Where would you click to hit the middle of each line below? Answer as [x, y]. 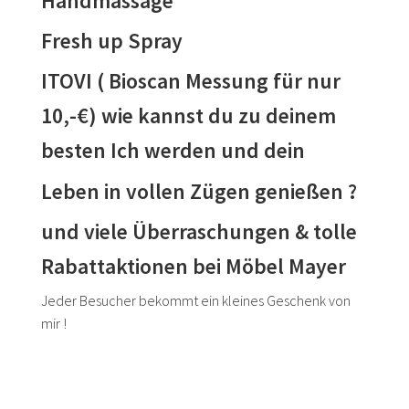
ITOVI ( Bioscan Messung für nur [191, 81]
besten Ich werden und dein [173, 151]
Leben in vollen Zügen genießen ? [199, 191]
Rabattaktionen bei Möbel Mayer [194, 267]
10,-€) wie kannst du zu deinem [189, 116]
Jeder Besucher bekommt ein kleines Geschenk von [196, 301]
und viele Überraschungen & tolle [199, 232]
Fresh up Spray [112, 40]
